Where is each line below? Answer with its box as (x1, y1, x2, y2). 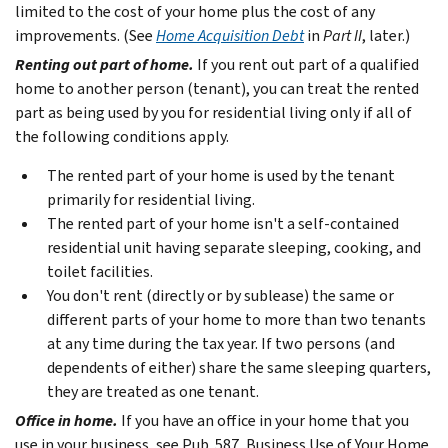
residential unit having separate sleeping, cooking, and (47, 236, 421, 258)
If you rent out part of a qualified (197, 53, 419, 75)
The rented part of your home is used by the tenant (47, 164, 395, 186)
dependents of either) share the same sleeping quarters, (47, 356, 431, 378)
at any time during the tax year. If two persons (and (47, 332, 395, 354)
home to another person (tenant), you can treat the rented (15, 77, 419, 99)
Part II (323, 24, 362, 46)
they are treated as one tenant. (47, 380, 259, 402)
